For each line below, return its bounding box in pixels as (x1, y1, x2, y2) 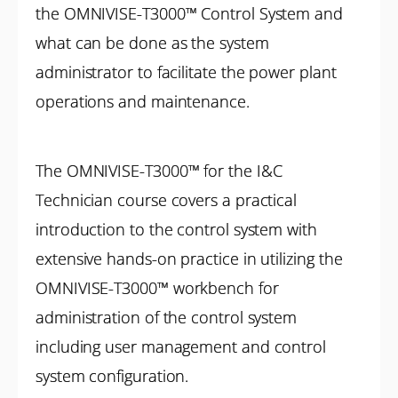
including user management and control (36, 336, 327, 357)
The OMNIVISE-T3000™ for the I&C (36, 160, 283, 181)
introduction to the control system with (36, 219, 317, 240)
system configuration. (36, 365, 189, 386)
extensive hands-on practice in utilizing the (36, 248, 343, 269)
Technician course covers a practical (36, 189, 298, 211)
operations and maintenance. (36, 91, 250, 112)
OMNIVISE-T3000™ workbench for (36, 277, 279, 298)
